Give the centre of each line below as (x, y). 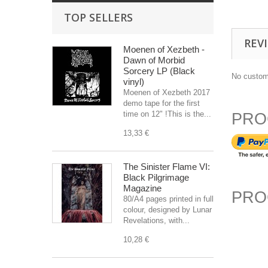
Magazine (142, 188)
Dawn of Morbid (154, 60)
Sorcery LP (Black (159, 71)
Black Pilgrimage (156, 177)
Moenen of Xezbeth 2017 (167, 92)
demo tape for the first (162, 103)
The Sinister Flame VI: (167, 167)
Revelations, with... (156, 220)
